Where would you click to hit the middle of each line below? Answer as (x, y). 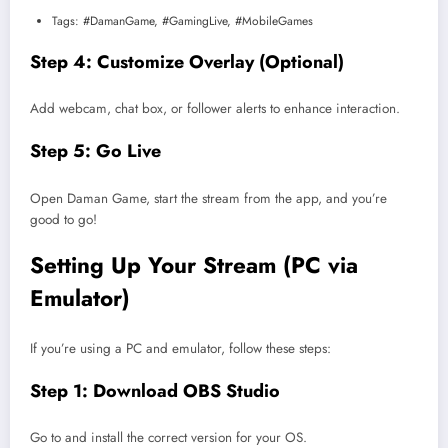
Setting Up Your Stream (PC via (194, 265)
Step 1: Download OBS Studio (155, 390)
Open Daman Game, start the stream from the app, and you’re (208, 198)
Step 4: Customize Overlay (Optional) (187, 61)
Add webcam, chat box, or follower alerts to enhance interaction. (215, 109)
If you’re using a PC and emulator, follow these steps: (180, 348)
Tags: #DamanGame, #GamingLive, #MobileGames (182, 20)
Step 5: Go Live (95, 151)
